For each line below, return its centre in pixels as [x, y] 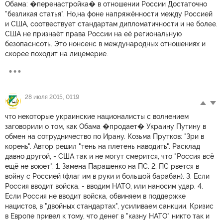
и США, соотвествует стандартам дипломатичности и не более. [111, 24]
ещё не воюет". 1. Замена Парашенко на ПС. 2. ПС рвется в [102, 167]
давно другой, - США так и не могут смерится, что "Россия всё [110, 157]
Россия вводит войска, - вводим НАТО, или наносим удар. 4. [104, 186]
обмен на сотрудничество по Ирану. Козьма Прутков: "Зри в [105, 137]
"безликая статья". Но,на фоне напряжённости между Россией [109, 14]
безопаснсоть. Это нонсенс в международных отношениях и [105, 44]
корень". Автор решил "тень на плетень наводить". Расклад [103, 147]
